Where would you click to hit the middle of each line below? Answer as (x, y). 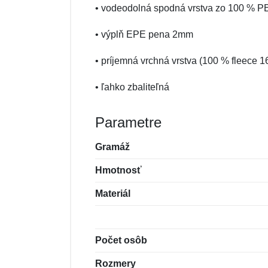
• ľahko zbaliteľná (132, 87)
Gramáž (112, 147)
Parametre (128, 122)
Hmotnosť (118, 170)
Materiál (113, 194)
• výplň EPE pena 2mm (144, 34)
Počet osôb (121, 240)
